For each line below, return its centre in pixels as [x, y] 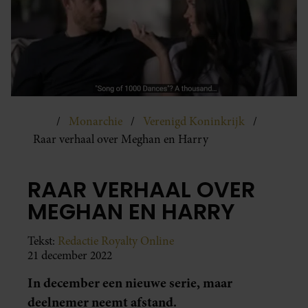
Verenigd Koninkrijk [194, 122]
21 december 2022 [70, 255]
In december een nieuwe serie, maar [130, 283]
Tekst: [43, 241]
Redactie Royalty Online [116, 241]
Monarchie [96, 122]
